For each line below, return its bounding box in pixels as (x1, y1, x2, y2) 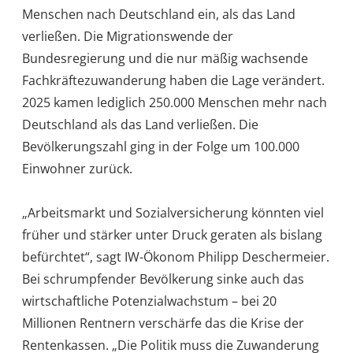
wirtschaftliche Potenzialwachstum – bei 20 (22, 292, 277, 310)
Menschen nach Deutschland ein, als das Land (22, 5, 295, 23)
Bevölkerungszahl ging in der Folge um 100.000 (22, 137, 299, 155)
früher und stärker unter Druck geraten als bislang (22, 225, 322, 243)
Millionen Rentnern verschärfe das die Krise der (22, 314, 304, 332)
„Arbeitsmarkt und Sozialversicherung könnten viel (22, 203, 324, 221)
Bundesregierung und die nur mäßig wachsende (22, 49, 308, 67)
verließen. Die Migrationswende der (22, 27, 233, 45)
